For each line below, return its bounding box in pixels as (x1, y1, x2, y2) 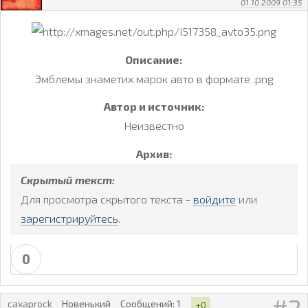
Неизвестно (124, 119, 184, 133)
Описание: (125, 52, 183, 66)
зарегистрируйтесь (21, 212, 118, 225)
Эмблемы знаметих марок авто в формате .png (34, 71, 274, 85)
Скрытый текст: (21, 173, 115, 187)
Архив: (135, 147, 173, 161)
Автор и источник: (103, 100, 205, 113)
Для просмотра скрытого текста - (21, 192, 193, 206)
